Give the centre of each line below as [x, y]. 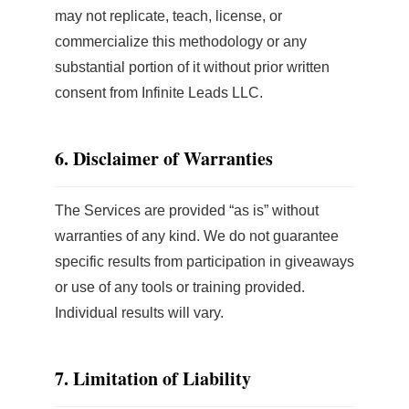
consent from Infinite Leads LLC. [159, 93]
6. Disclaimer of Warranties [164, 158]
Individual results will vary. [139, 313]
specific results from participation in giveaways [204, 262]
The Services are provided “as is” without [187, 210]
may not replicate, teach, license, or [168, 16]
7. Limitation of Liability [153, 378]
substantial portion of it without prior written [192, 67]
